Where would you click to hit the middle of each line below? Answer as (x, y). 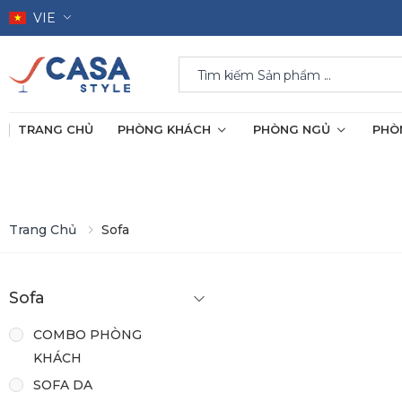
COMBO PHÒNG (87, 334)
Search (201, 63)
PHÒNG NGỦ (292, 129)
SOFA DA (63, 385)
